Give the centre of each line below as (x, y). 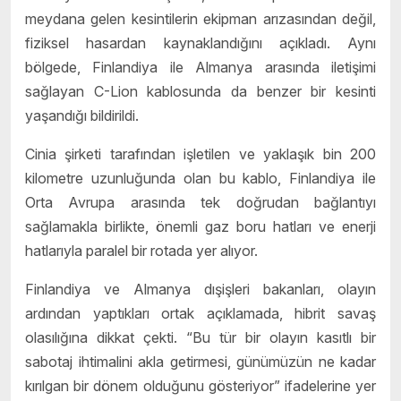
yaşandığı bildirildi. (82, 115)
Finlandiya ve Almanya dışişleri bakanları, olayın (200, 289)
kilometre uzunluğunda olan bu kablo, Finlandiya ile (200, 178)
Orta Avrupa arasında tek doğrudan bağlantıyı (200, 202)
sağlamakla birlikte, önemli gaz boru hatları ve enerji (200, 226)
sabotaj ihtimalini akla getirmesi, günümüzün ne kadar (200, 361)
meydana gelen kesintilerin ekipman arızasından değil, (200, 18)
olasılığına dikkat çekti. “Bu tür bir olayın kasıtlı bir (200, 337)
